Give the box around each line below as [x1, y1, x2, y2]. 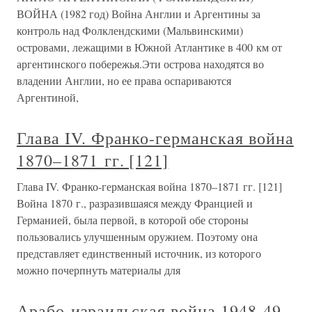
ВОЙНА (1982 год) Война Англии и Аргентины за [17, 6, 260, 21]
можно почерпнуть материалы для [17, 263, 180, 277]
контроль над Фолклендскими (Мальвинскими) [17, 23, 243, 38]
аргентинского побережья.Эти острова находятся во [17, 56, 264, 71]
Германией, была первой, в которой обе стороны [17, 212, 249, 227]
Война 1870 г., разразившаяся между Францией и [17, 196, 253, 210]
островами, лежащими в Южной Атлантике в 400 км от [17, 40, 282, 54]
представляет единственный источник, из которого [17, 246, 261, 260]
